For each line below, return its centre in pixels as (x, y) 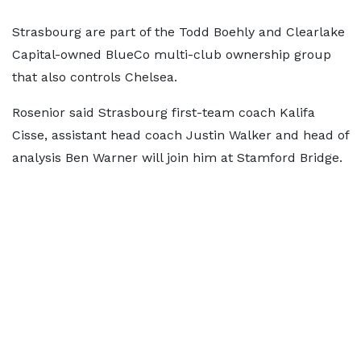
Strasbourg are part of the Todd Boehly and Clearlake (178, 32)
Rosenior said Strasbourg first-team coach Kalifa (164, 112)
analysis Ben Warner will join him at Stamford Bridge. (177, 158)
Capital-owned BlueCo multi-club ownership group (172, 54)
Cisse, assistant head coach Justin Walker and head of (180, 135)
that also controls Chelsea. (95, 77)
